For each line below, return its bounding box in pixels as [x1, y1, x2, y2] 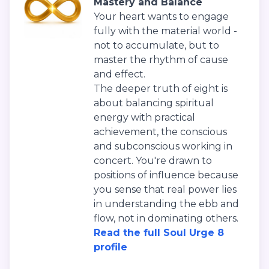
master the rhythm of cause [94, 54, 228, 66]
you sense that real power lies [94, 184, 237, 196]
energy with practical [94, 112, 195, 124]
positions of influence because [94, 169, 238, 181]
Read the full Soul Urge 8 [94, 227, 224, 239]
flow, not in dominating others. [94, 213, 238, 225]
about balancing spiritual [94, 97, 214, 109]
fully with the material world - [94, 25, 237, 37]
